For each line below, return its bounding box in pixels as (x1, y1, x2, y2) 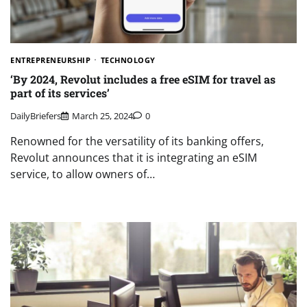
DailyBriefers (10, 109, 61, 122)
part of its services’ (10, 86, 110, 101)
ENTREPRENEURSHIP (10, 55, 90, 66)
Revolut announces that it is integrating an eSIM (10, 149, 257, 165)
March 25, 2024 (72, 109, 133, 122)
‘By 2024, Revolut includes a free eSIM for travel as (10, 72, 275, 87)
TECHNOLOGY (100, 55, 156, 66)
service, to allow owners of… (10, 166, 155, 182)
